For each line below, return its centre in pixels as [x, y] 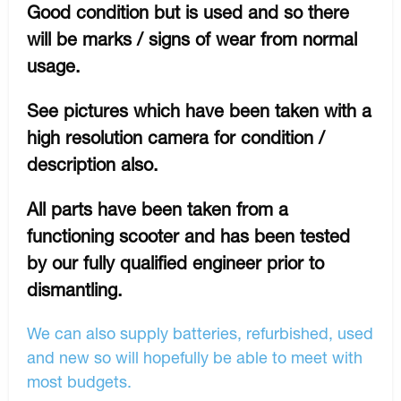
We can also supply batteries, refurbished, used [200, 333]
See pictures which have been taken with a [199, 110]
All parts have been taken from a [158, 209]
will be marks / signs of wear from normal [192, 38]
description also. [93, 164]
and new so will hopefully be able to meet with [195, 357]
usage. [56, 65]
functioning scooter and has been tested [188, 235]
